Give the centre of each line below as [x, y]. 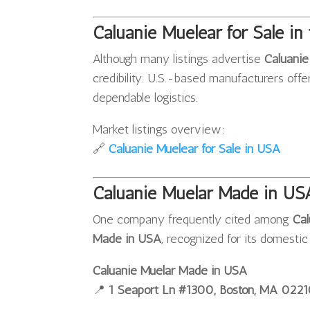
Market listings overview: [159, 130]
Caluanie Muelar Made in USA [170, 271]
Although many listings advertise [179, 59]
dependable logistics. [146, 98]
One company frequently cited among [193, 220]
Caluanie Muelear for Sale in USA [195, 149]
